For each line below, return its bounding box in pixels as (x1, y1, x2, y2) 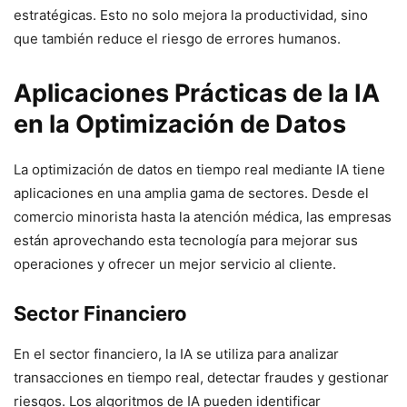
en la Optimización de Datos (14, 109, 346, 139)
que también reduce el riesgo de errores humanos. (14, 30, 341, 47)
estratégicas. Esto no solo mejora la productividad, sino (14, 6, 368, 24)
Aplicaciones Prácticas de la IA (14, 78, 380, 108)
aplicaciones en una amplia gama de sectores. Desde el (14, 184, 369, 202)
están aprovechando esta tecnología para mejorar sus (14, 232, 358, 249)
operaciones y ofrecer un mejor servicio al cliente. (14, 255, 336, 273)
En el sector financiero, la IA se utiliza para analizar (14, 345, 339, 362)
